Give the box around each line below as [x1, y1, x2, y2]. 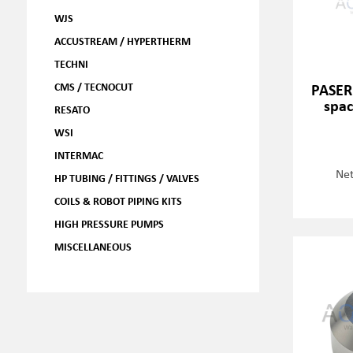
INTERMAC [54, 147, 103, 162]
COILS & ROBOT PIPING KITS [54, 193, 182, 208]
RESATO [54, 102, 90, 117]
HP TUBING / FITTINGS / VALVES [54, 170, 199, 185]
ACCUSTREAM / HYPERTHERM [54, 33, 191, 48]
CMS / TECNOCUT [54, 79, 133, 94]
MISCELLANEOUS [54, 239, 132, 254]
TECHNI [54, 56, 88, 71]
